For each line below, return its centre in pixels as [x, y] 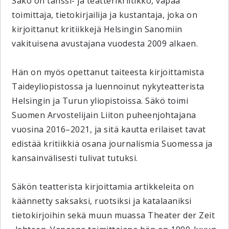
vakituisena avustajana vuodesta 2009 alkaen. [105, 43]
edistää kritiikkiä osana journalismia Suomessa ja [112, 144]
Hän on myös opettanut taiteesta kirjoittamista [108, 72]
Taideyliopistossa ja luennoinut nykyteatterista [108, 86]
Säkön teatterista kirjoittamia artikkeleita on [103, 187]
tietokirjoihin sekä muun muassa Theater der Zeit [113, 215]
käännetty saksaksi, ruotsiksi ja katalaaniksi [102, 201]
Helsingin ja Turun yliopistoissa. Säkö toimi [100, 101]
